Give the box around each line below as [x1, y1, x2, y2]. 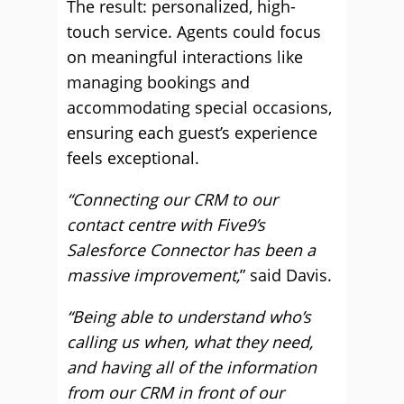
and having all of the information [67, 356, 317, 378]
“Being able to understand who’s [67, 306, 311, 327]
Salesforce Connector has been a [67, 239, 316, 261]
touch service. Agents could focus [67, 21, 321, 42]
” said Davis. [240, 264, 332, 286]
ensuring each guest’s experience [67, 122, 317, 143]
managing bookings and [67, 71, 250, 93]
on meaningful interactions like [67, 46, 303, 68]
